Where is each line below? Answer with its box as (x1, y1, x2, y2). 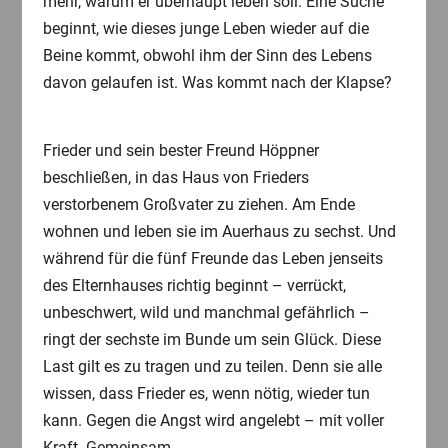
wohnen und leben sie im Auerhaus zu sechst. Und (42, 222, 396, 242)
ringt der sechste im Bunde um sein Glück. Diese (42, 330, 381, 350)
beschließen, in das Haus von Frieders (42, 168, 309, 188)
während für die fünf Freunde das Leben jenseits (42, 249, 383, 269)
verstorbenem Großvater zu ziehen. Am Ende (42, 195, 355, 215)
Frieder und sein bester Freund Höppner (42, 141, 319, 161)
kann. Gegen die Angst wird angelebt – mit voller (42, 411, 384, 431)
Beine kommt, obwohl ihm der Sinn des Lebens (42, 46, 372, 66)
